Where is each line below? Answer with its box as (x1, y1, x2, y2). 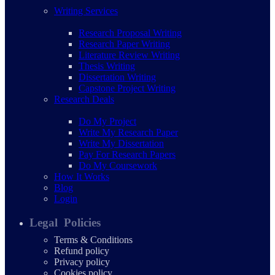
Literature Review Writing (79, 49, 180, 60)
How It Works (54, 171, 109, 182)
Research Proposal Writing (79, 27, 182, 38)
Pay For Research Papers (79, 149, 176, 160)
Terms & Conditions (54, 234, 133, 245)
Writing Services (54, 5, 118, 16)
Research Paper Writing (79, 38, 170, 49)
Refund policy (54, 245, 109, 256)
